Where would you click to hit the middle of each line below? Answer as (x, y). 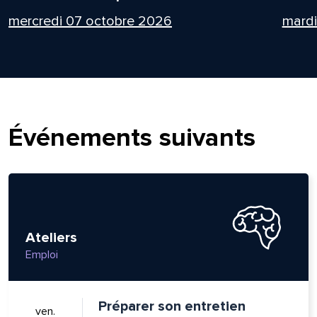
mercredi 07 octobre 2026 (90, 21)
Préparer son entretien (172, 306)
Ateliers (51, 237)
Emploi (41, 254)
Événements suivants (132, 138)
